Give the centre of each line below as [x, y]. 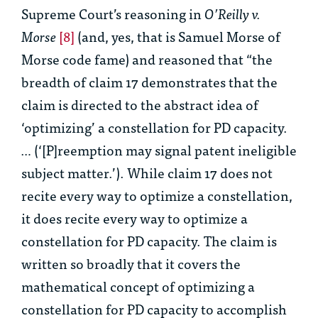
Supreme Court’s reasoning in [113, 13]
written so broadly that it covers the [131, 263]
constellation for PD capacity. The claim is [149, 241]
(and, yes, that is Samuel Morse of [177, 36]
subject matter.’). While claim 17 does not [147, 172]
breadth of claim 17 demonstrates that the [149, 82]
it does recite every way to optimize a [135, 218]
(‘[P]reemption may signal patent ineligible [164, 150]
